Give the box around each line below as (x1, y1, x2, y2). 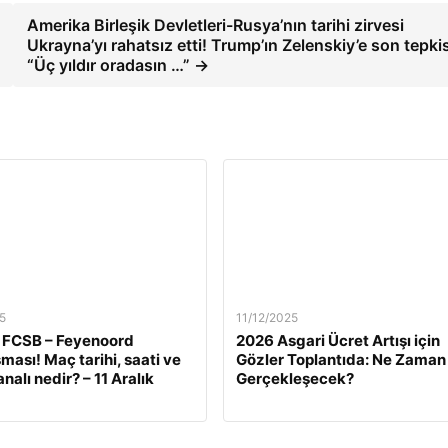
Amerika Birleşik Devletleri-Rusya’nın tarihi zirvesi (26, 14, 404, 35)
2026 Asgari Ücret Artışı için (235, 330, 440, 350)
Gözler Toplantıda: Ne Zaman (235, 349, 446, 369)
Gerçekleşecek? (235, 368, 354, 388)
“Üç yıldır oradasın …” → (26, 54, 209, 75)
